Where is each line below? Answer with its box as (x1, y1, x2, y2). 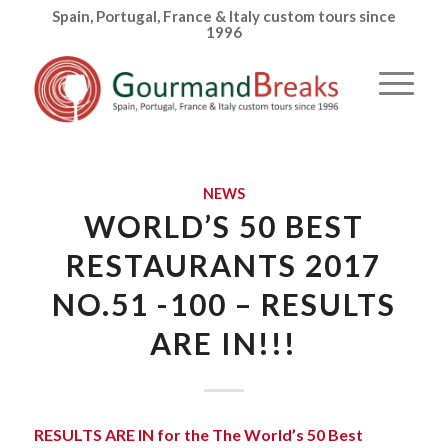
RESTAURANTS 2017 (66, 247, 382, 283)
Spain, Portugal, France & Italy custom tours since (51, 7, 396, 25)
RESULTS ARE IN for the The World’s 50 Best (33, 424, 363, 444)
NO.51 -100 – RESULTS (51, 286, 396, 322)
